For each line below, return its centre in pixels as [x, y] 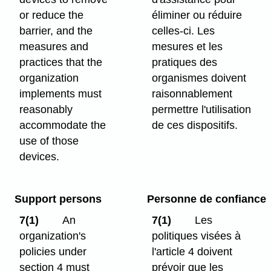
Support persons [58, 199]
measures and [54, 47]
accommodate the [63, 126]
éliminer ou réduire [197, 15]
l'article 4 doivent [192, 252]
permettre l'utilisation [202, 110]
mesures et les [188, 47]
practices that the [61, 63]
